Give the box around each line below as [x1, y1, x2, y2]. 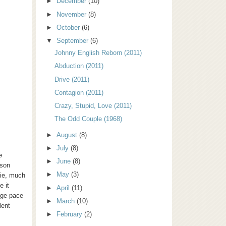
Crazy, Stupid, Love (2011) [54, 102, 132, 110]
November [56, 10, 89, 18]
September [56, 37, 91, 45]
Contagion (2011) [54, 88, 104, 96]
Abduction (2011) [54, 62, 104, 70]
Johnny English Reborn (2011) [54, 49, 142, 57]
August [56, 131, 80, 139]
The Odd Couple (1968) [54, 115, 123, 123]
